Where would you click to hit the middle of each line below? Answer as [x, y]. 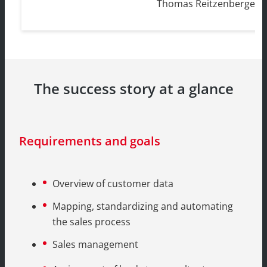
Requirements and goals [90, 141]
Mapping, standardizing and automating [143, 207]
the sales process [91, 222]
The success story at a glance [133, 89]
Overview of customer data [113, 184]
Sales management [95, 245]
